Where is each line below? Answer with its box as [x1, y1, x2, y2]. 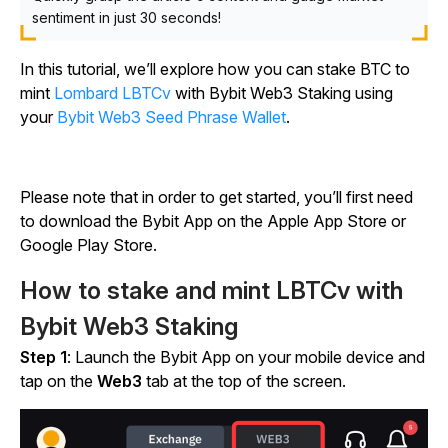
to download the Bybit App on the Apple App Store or [20, 211, 406, 231]
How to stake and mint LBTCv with [20, 276, 404, 305]
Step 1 [20, 347, 67, 367]
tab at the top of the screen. [146, 371, 346, 391]
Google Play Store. [20, 235, 161, 255]
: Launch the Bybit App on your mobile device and [67, 347, 425, 367]
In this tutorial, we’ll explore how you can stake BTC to [20, 59, 410, 79]
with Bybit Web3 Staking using [171, 83, 393, 103]
